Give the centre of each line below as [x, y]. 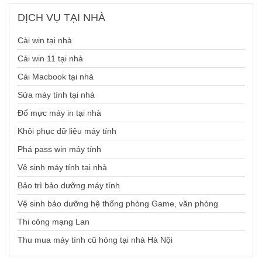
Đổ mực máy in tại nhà [59, 113]
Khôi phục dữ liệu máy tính [67, 131]
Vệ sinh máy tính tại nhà [62, 168]
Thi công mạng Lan [54, 222]
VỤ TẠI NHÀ [74, 18]
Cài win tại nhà [45, 41]
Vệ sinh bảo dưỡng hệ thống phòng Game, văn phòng [118, 204]
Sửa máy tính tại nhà [56, 95]
